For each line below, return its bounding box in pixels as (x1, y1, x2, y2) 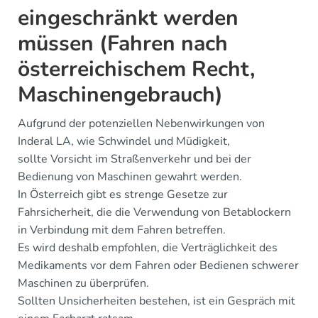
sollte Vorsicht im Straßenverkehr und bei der (18, 150, 251, 167)
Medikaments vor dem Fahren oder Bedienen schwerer (18, 257, 299, 273)
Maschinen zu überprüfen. (18, 275, 149, 291)
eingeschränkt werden (18, 3, 238, 33)
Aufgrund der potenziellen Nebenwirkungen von (18, 115, 265, 131)
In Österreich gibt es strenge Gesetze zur (18, 186, 228, 202)
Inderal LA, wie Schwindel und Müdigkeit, (18, 133, 230, 149)
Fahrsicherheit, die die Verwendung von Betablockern (18, 204, 291, 220)
